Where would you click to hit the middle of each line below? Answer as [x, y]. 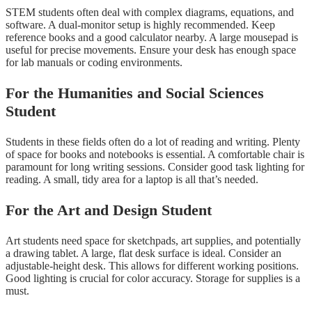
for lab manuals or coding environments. [94, 62]
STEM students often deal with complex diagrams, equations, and [150, 12]
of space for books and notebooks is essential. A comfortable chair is [155, 154]
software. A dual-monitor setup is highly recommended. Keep [140, 24]
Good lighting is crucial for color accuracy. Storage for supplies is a [153, 278]
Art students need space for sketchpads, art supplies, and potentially [153, 240]
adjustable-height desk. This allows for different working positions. [152, 265]
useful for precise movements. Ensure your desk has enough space [151, 49]
